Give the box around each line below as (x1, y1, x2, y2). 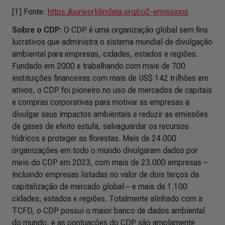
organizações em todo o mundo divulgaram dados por (12, 146, 198, 155)
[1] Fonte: (12, 7, 48, 17)
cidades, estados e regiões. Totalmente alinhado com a (12, 194, 202, 203)
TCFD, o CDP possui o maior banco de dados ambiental (12, 206, 205, 215)
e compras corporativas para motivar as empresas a (12, 97, 189, 107)
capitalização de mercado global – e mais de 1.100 (12, 182, 187, 191)
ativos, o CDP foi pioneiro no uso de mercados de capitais (12, 85, 212, 95)
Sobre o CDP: (12, 25, 62, 35)
